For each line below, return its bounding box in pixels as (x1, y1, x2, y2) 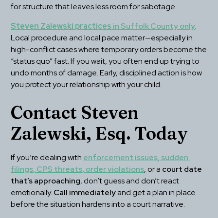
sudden (161, 152, 189, 163)
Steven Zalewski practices (11, 21, 113, 32)
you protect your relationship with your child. (11, 79, 162, 90)
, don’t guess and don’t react (80, 176, 180, 186)
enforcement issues (83, 152, 158, 163)
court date (162, 164, 202, 175)
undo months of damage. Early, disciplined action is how (11, 68, 202, 78)
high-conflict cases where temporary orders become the (11, 44, 207, 55)
